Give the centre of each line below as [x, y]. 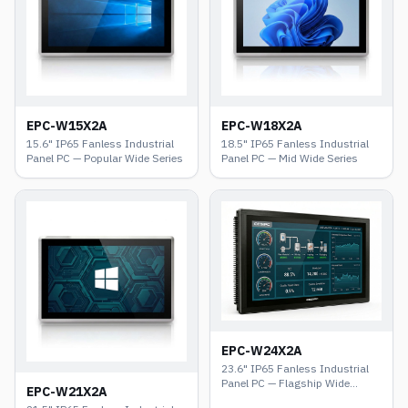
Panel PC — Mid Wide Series [290, 158]
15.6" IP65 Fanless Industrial [100, 144]
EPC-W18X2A [262, 126]
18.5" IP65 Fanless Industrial [295, 144]
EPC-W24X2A [262, 352]
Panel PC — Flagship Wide [286, 384]
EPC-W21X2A [67, 392]
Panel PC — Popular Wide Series [105, 158]
